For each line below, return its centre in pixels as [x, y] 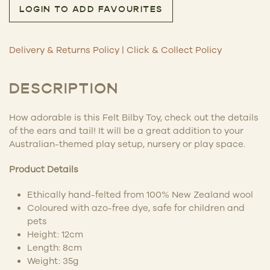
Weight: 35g [53, 260]
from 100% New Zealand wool [188, 194]
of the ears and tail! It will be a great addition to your [126, 130]
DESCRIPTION [64, 89]
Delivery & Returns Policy [64, 49]
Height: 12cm [55, 234]
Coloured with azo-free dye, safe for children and [136, 207]
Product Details [44, 169]
